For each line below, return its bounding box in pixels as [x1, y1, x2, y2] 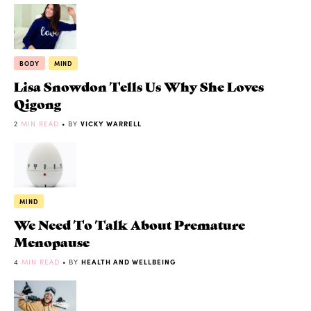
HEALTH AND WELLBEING [81, 256, 176, 267]
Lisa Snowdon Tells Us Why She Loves [14, 77, 264, 95]
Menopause [14, 232, 90, 250]
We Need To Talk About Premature [14, 215, 245, 233]
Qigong [14, 94, 61, 112]
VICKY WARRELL [81, 119, 142, 129]
